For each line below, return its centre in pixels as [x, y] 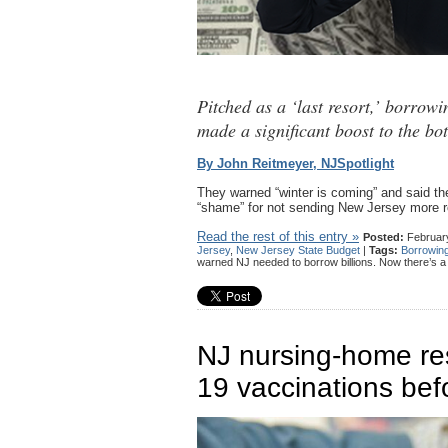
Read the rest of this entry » [278, 237]
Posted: [383, 237]
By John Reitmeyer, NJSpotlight [295, 164]
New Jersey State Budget [298, 250]
